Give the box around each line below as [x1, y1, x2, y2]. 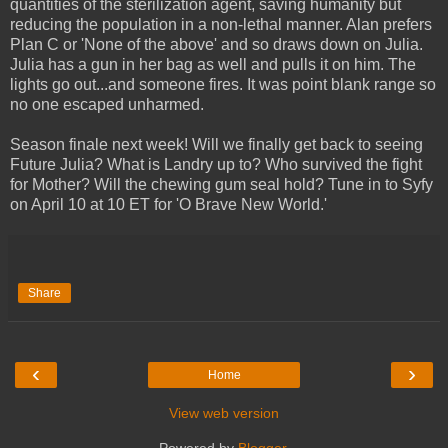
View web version [169, 404, 279, 421]
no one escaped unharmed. [10, 95, 204, 113]
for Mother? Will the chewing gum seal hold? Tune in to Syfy [10, 175, 433, 193]
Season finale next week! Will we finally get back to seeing [10, 135, 423, 153]
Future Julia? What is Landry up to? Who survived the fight [10, 155, 422, 173]
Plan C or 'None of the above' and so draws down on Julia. [10, 35, 423, 53]
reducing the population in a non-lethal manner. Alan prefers [10, 15, 432, 33]
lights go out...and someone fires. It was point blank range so [10, 75, 436, 93]
